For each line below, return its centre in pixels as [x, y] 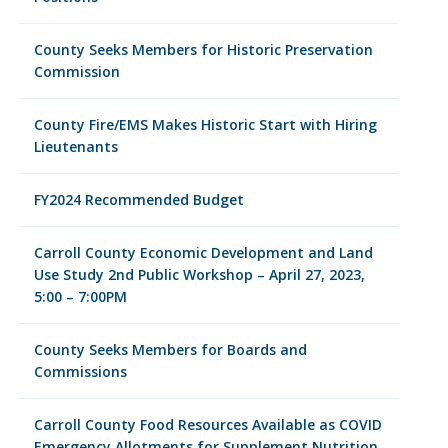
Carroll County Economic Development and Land [203, 252]
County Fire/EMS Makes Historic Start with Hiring [205, 124]
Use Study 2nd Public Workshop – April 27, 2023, [199, 274]
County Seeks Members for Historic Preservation [203, 49]
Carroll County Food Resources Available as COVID [207, 424]
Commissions [80, 371]
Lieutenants [75, 146]
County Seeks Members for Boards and [170, 349]
